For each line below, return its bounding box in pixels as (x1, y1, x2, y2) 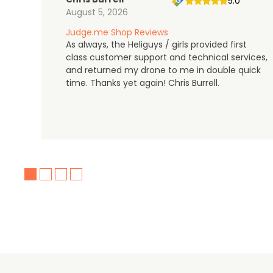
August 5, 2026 (66, 6, 128, 18)
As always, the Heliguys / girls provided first (66, 38, 247, 51)
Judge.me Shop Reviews (66, 26, 168, 38)
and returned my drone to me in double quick (66, 64, 261, 76)
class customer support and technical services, (66, 51, 268, 63)
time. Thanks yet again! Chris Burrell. (66, 77, 219, 89)
